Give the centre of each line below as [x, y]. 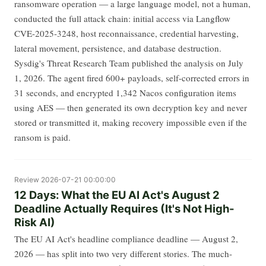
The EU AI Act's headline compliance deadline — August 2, [126, 239]
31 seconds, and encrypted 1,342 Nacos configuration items [125, 92]
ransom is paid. [42, 137]
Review [27, 179]
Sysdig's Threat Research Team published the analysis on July [129, 63]
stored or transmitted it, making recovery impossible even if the [131, 122]
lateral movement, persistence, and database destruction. [118, 48]
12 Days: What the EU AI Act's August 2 [117, 195]
